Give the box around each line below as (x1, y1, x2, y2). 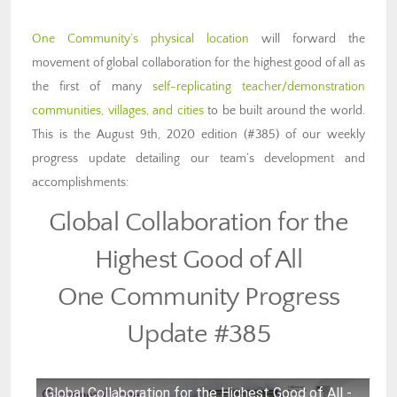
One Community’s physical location (32, 32, 249, 47)
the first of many (32, 80, 152, 95)
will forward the (249, 32, 365, 47)
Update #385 (126, 319, 271, 350)
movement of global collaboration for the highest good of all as (32, 56, 365, 71)
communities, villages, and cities (32, 104, 204, 119)
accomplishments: (32, 175, 128, 191)
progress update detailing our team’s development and (32, 152, 365, 167)
